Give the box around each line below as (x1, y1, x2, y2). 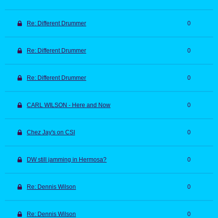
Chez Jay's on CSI (27, 129, 75, 136)
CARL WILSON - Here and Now (27, 102, 111, 109)
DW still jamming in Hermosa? (27, 156, 107, 163)
